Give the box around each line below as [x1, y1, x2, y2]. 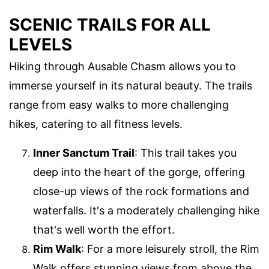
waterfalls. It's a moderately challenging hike [33, 204, 259, 217]
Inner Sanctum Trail [33, 146, 134, 159]
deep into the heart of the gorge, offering [33, 165, 245, 178]
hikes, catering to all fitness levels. [9, 117, 183, 130]
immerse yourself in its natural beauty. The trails [9, 79, 252, 92]
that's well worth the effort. [33, 223, 175, 236]
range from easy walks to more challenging [9, 98, 229, 111]
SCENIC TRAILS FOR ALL [9, 14, 211, 35]
